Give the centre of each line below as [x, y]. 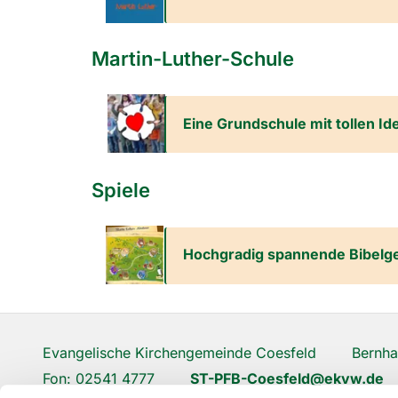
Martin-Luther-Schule [193, 58]
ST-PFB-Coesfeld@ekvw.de [287, 378]
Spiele [121, 190]
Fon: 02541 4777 [116, 378]
